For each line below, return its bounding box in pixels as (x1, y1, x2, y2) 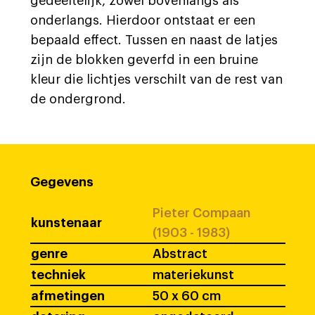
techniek (31, 269, 86, 281)
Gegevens (30, 176, 94, 188)
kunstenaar (31, 217, 102, 229)
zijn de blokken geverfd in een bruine (30, 53, 258, 66)
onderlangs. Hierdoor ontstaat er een (30, 14, 255, 27)
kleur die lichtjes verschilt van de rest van (30, 73, 283, 86)
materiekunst (153, 269, 234, 281)
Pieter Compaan (153, 207, 250, 219)
